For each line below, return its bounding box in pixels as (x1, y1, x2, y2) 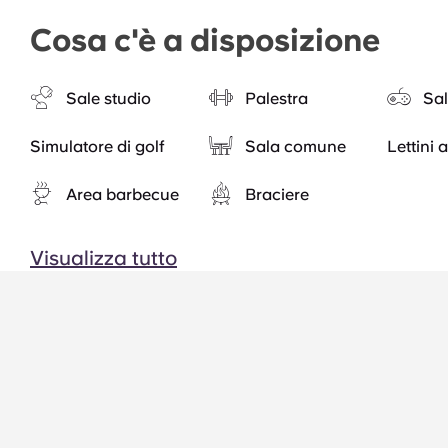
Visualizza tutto (30, 246, 177, 270)
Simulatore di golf (30, 136, 164, 156)
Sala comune (244, 136, 346, 156)
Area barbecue (66, 184, 179, 204)
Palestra (244, 88, 308, 108)
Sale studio (66, 88, 151, 108)
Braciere (244, 184, 309, 204)
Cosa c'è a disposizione (30, 22, 380, 58)
